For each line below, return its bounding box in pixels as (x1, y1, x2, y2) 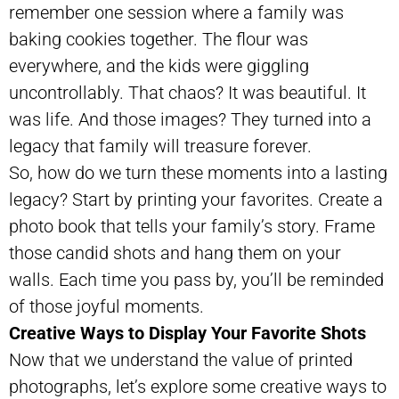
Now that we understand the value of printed (9, 348, 353, 370)
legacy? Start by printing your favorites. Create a (9, 188, 383, 210)
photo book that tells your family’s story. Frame (9, 215, 375, 237)
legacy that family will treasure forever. (9, 134, 312, 157)
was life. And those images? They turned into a (9, 108, 371, 130)
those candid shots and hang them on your (9, 241, 341, 264)
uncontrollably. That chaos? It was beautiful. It (9, 81, 366, 103)
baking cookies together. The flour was (9, 28, 308, 50)
